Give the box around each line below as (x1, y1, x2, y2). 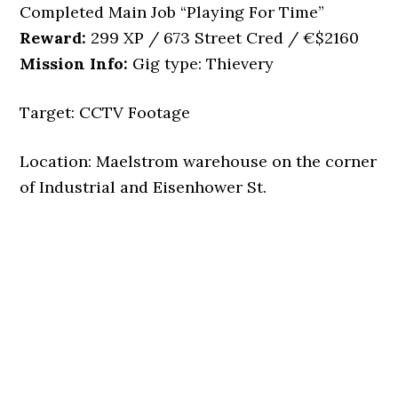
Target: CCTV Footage (20, 102, 191, 123)
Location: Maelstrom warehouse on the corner (20, 151, 378, 171)
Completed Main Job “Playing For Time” (20, 2, 325, 22)
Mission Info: (20, 53, 129, 74)
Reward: (20, 28, 87, 48)
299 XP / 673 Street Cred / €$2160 (86, 28, 360, 48)
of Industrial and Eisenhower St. (20, 177, 267, 197)
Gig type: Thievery (128, 53, 275, 74)
